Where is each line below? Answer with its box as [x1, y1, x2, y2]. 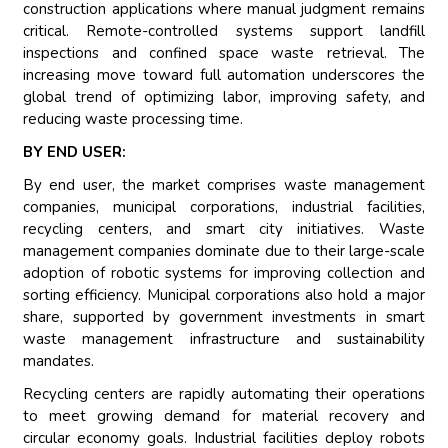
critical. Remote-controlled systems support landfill [23, 21, 425, 42]
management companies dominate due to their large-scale [23, 241, 425, 262]
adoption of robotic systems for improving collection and [23, 263, 425, 284]
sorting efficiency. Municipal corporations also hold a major [23, 285, 425, 306]
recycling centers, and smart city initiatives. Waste [23, 219, 425, 240]
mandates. [23, 351, 95, 372]
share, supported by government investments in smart [23, 307, 425, 328]
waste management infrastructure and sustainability [23, 329, 425, 350]
